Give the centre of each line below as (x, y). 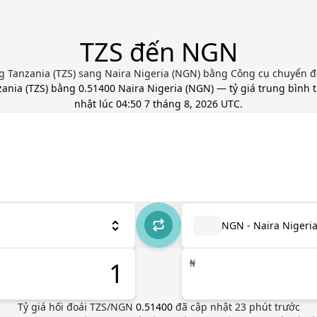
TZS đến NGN (158, 52)
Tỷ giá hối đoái (53, 307)
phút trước (273, 307)
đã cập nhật (205, 307)
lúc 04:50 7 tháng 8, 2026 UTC (169, 104)
